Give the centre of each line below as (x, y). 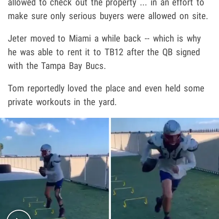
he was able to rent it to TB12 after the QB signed (104, 52)
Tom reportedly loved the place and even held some (106, 88)
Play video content (143, 186)
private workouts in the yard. (62, 102)
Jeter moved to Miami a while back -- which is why (104, 39)
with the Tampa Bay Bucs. (57, 66)
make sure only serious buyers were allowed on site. (108, 16)
